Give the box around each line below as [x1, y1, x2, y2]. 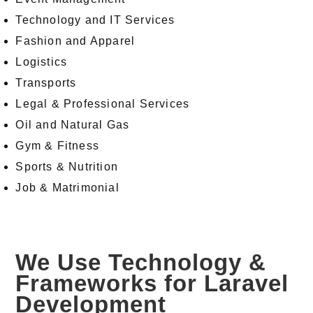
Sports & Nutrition [15, 161, 118, 173]
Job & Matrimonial [15, 182, 119, 194]
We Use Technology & [15, 249, 267, 276]
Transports [15, 77, 77, 89]
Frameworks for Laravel [15, 270, 289, 297]
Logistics [15, 56, 68, 68]
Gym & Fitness [15, 140, 99, 152]
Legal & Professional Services [15, 98, 190, 110]
